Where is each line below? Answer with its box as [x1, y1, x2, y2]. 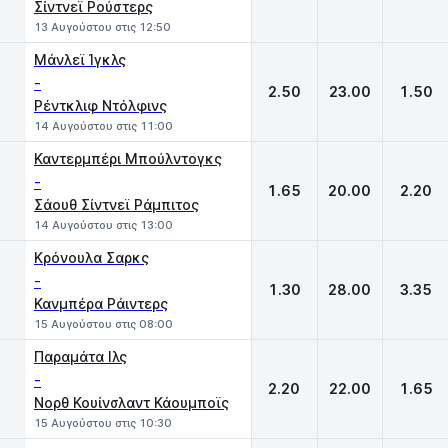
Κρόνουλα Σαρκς [34, 249, 149, 266]
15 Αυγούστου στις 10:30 [34, 416, 172, 430]
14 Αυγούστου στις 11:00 [34, 119, 173, 133]
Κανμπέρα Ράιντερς [34, 295, 168, 312]
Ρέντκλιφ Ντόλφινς [34, 97, 167, 114]
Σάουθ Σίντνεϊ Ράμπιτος [34, 196, 199, 213]
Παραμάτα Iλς [34, 348, 127, 365]
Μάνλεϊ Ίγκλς [34, 51, 126, 68]
